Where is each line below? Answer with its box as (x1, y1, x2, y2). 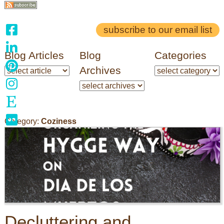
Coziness (40, 117, 76, 125)
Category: (4, 117, 41, 125)
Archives (79, 64, 121, 76)
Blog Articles (4, 49, 64, 61)
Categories (154, 49, 206, 61)
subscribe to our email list (103, 24, 212, 35)
